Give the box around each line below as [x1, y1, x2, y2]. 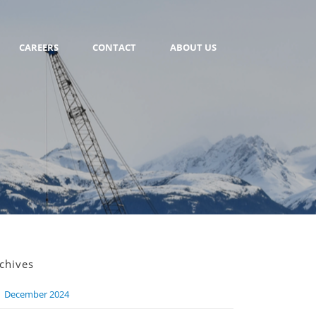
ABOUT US [170, 41, 217, 54]
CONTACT [92, 41, 136, 54]
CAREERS [19, 41, 59, 54]
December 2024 [4, 288, 69, 300]
